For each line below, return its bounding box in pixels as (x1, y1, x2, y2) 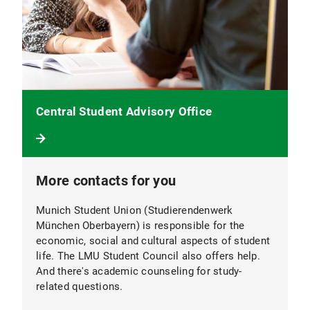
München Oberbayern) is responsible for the (36, 219, 245, 232)
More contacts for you (36, 172, 176, 190)
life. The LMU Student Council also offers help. (36, 250, 260, 263)
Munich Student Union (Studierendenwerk (36, 204, 233, 217)
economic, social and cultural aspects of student (36, 235, 270, 248)
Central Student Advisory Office (36, 104, 212, 119)
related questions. (36, 280, 123, 293)
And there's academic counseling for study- (36, 265, 242, 278)
